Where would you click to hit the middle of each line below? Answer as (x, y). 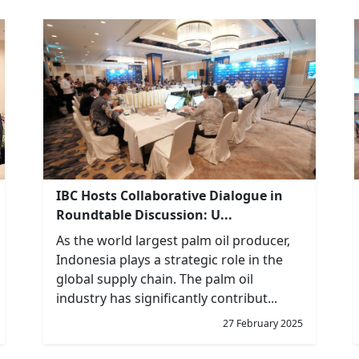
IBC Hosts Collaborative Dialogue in (169, 196)
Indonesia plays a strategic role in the (169, 260)
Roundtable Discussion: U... (144, 215)
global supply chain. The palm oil (155, 279)
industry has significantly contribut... (167, 298)
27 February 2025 (263, 323)
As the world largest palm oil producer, (173, 240)
